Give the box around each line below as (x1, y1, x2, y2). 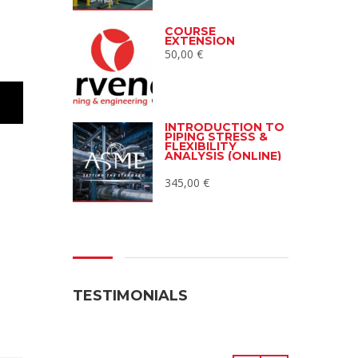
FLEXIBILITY (165, 139, 237, 154)
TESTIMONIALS (73, 287, 188, 305)
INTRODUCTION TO (165, 120, 284, 135)
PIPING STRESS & (165, 129, 268, 145)
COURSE (165, 24, 216, 39)
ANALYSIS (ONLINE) (165, 149, 281, 164)
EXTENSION (165, 34, 235, 49)
